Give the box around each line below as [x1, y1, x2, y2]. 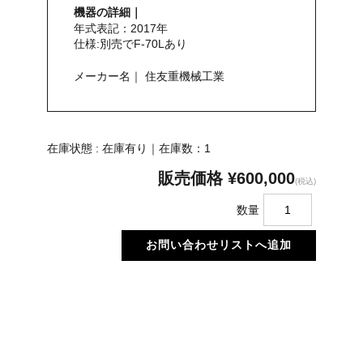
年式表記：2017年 [74, 22, 169, 36]
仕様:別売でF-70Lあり [74, 37, 188, 51]
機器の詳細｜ [74, 4, 143, 21]
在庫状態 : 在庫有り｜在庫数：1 [47, 142, 211, 156]
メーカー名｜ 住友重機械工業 [74, 70, 225, 83]
